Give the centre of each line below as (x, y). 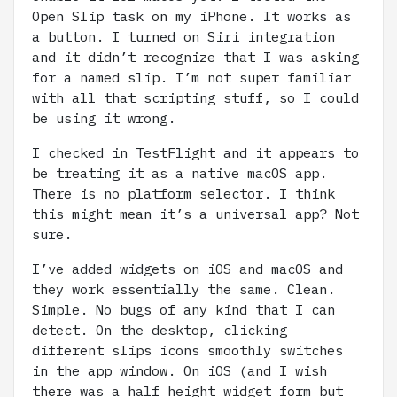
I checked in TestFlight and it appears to (195, 152)
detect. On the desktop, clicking (160, 330)
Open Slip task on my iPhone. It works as (191, 16)
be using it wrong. (104, 118)
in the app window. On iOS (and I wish (179, 370)
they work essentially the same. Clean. (183, 289)
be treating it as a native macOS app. (179, 173)
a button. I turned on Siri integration (183, 36)
